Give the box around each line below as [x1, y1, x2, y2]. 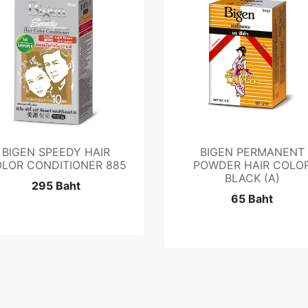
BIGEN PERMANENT [199, 145, 305, 159]
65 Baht [231, 192, 273, 206]
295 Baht [32, 179, 80, 192]
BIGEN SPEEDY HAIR [2, 145, 110, 159]
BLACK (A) [224, 171, 280, 185]
